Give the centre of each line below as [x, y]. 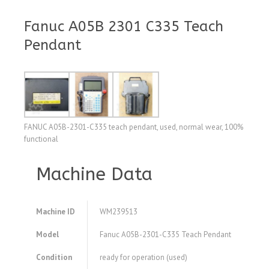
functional [41, 139]
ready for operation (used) [144, 258]
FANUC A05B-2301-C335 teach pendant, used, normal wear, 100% [134, 127]
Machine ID [56, 212]
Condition [54, 258]
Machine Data [94, 174]
